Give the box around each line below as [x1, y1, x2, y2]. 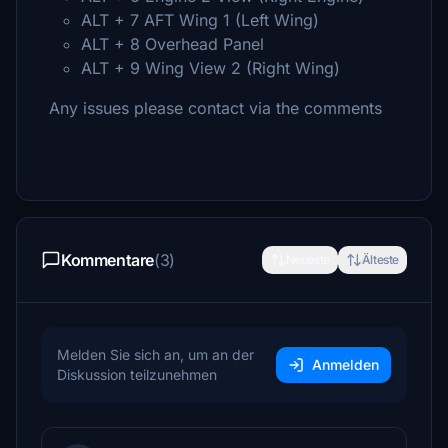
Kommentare [61, 250, 154, 270]
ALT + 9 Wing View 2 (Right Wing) [81, 58, 340, 78]
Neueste [285, 252, 330, 267]
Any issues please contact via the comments [49, 98, 387, 118]
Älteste [361, 252, 399, 267]
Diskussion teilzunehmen [57, 366, 217, 383]
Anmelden [312, 356, 379, 373]
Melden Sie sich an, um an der [57, 346, 254, 363]
